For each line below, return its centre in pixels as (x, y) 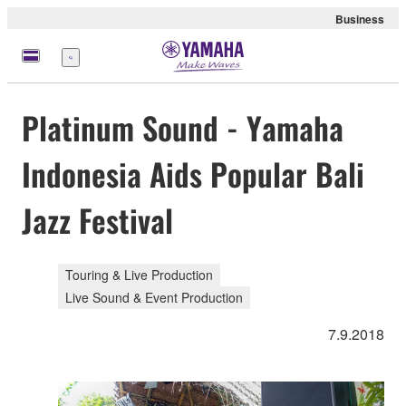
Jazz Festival (97, 220)
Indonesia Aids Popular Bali (193, 174)
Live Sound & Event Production (154, 297)
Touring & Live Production (139, 274)
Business (360, 19)
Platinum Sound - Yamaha (183, 128)
